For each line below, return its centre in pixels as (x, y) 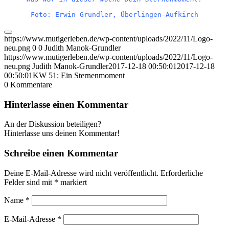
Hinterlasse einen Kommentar (66, 104)
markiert (73, 182)
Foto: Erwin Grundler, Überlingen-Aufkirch (114, 14)
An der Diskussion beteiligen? (53, 124)
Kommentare (31, 84)
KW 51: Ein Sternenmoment (79, 75)
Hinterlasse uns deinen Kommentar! (62, 133)
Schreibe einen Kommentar (61, 153)
